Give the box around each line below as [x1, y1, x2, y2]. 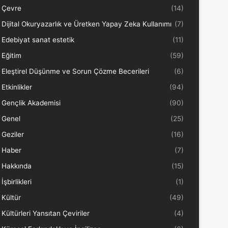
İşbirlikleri [1, 178, 32, 186]
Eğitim [1, 51, 21, 60]
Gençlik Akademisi [1, 99, 61, 107]
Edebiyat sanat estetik [1, 36, 74, 44]
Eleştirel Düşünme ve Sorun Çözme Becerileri [1, 67, 149, 75]
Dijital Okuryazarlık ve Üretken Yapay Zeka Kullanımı [1, 20, 172, 28]
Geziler [1, 130, 24, 138]
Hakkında [1, 162, 32, 170]
